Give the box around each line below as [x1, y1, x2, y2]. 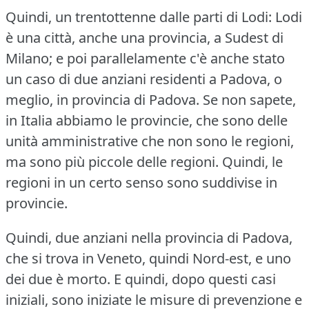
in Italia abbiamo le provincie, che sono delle [6, 110, 288, 130]
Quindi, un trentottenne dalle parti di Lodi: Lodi [6, 7, 302, 26]
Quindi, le [222, 152, 283, 171]
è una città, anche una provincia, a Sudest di [6, 28, 283, 47]
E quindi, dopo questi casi [114, 269, 276, 288]
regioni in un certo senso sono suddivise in [6, 172, 277, 192]
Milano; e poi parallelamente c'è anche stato [6, 48, 285, 68]
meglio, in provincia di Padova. [6, 90, 199, 109]
